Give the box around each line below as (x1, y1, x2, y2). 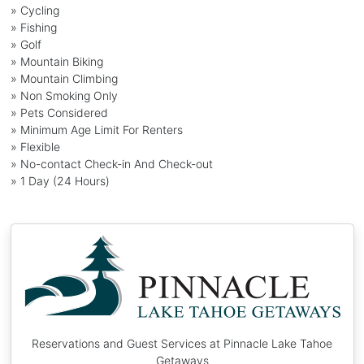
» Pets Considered (10, 105, 108, 119)
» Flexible (10, 139, 60, 154)
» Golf (10, 37, 41, 51)
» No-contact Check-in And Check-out (10, 156, 213, 171)
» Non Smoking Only (10, 88, 118, 102)
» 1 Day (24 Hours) (10, 173, 110, 188)
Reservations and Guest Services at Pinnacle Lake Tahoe (32, 336, 332, 350)
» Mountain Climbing (10, 71, 118, 85)
